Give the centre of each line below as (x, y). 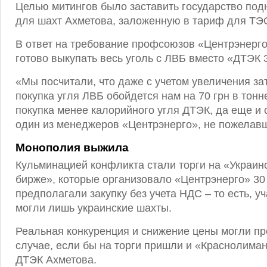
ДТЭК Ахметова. (56, 260)
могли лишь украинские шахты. (94, 208)
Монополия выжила (72, 148)
